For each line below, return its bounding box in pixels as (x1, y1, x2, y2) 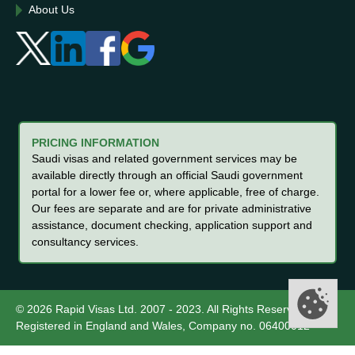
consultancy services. (32, 235, 139, 248)
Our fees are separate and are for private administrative (32, 202, 311, 215)
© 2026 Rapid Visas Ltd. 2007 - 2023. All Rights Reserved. (16, 303, 308, 315)
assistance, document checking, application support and (32, 219, 312, 231)
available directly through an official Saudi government (32, 169, 303, 181)
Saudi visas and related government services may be (32, 152, 297, 165)
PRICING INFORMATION (32, 136, 159, 149)
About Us (29, 3, 74, 16)
